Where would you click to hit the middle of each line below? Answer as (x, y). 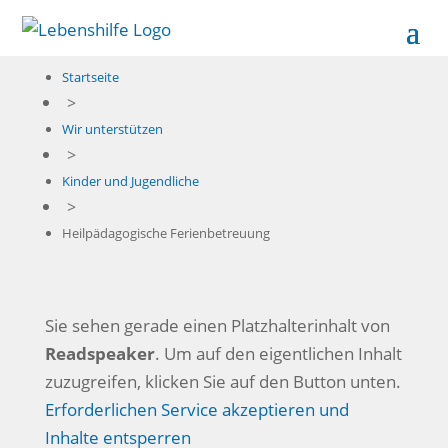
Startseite (90, 77)
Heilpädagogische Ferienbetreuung (165, 233)
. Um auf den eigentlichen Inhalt (278, 353)
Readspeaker (99, 353)
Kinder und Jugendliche (130, 181)
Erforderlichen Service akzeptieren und (196, 409)
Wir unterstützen (112, 129)
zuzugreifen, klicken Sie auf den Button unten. (222, 381)
